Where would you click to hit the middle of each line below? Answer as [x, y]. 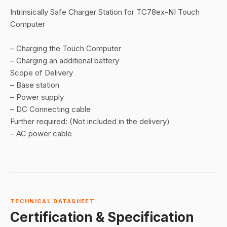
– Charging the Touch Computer [66, 48]
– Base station [35, 85]
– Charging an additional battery [65, 61]
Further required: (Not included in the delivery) [90, 121]
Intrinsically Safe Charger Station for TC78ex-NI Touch [105, 12]
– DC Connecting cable [50, 109]
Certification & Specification [102, 217]
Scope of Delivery [42, 73]
